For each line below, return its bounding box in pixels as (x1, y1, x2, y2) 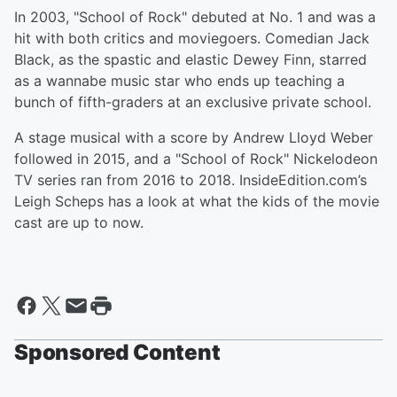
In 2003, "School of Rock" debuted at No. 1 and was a (14, 8, 376, 26)
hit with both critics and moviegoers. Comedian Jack (14, 29, 370, 47)
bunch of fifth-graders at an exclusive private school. (14, 93, 371, 111)
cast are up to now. (14, 214, 144, 231)
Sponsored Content (14, 339, 221, 365)
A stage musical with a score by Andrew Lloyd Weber (14, 128, 373, 146)
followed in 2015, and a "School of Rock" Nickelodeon (14, 150, 378, 167)
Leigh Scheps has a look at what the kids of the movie (14, 192, 379, 210)
